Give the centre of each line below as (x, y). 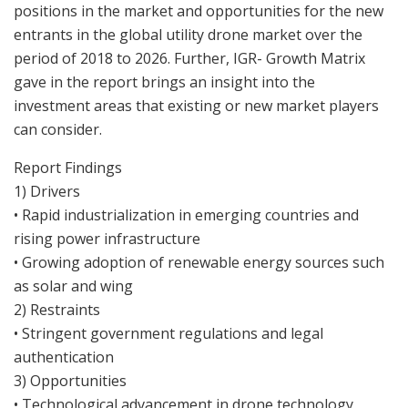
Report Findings (68, 167)
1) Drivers (47, 191)
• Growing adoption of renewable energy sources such (199, 262)
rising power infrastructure (107, 238)
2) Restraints (57, 309)
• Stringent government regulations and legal (168, 333)
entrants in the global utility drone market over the (188, 34)
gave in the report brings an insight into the (164, 82)
